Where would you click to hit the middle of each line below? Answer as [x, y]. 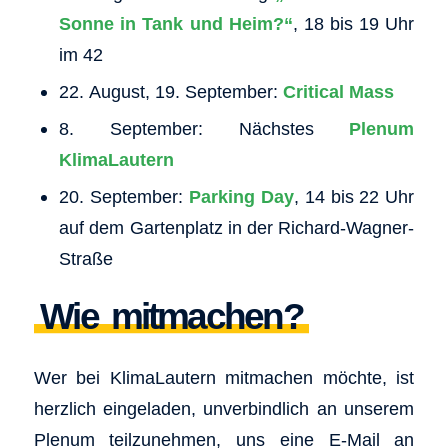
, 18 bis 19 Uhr [353, 23]
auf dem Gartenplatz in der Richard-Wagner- [236, 227]
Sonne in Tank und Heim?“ [175, 23]
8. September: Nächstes [204, 128]
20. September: [123, 196]
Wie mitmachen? [171, 316]
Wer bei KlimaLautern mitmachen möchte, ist [224, 378]
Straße [85, 258]
